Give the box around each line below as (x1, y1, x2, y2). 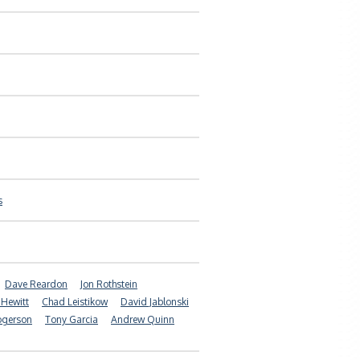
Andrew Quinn (111, 313, 174, 325)
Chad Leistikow (42, 296, 108, 308)
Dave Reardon (5, 278, 67, 290)
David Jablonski (121, 296, 189, 308)
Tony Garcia (45, 313, 98, 325)
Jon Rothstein (80, 278, 137, 290)
